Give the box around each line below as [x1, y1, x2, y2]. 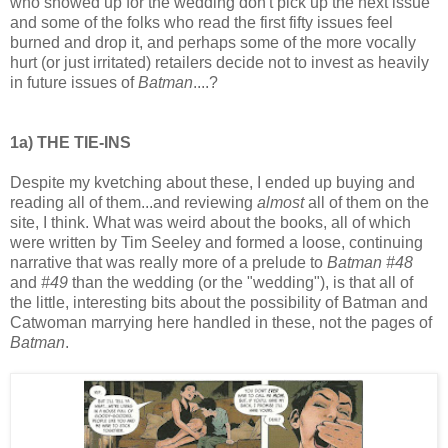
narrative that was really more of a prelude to [10, 253, 327, 271]
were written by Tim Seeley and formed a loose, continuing [10, 233, 423, 251]
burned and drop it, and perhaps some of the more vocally [10, 33, 416, 51]
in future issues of [10, 73, 138, 91]
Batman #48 [327, 253, 413, 271]
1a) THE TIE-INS [10, 133, 131, 151]
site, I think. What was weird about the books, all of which [10, 213, 411, 231]
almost [257, 193, 304, 211]
